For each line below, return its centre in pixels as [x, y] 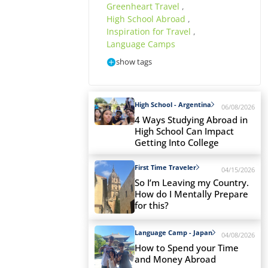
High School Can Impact [184, 131]
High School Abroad [147, 19]
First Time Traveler [165, 167]
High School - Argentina [173, 104]
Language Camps [141, 44]
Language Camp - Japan [173, 233]
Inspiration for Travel [150, 31]
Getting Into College [178, 142]
